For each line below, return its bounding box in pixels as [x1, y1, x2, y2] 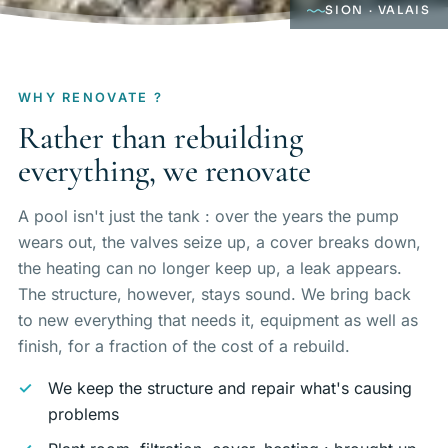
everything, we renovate [17, 150, 312, 190]
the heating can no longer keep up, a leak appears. [17, 257, 402, 278]
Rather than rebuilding [17, 117, 303, 157]
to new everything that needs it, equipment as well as [17, 309, 418, 330]
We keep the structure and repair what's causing [48, 377, 413, 398]
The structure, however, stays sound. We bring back [17, 283, 411, 304]
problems [48, 403, 120, 424]
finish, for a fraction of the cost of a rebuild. [17, 335, 350, 356]
